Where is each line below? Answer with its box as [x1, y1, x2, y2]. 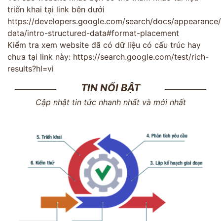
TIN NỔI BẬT [81, 81, 140, 94]
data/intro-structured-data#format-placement [7, 28, 179, 38]
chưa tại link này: [7, 51, 73, 62]
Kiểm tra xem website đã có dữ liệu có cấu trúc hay [7, 39, 201, 50]
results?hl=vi [7, 63, 54, 74]
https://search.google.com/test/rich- [73, 51, 209, 62]
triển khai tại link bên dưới [7, 4, 105, 14]
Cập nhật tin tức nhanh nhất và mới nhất [35, 97, 186, 107]
